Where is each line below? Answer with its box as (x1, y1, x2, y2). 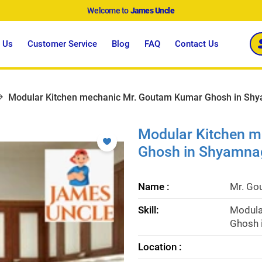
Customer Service (27, 38, 98, 49)
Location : (138, 240, 182, 253)
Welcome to (87, 6, 130, 15)
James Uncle (130, 6, 175, 15)
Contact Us (175, 38, 219, 49)
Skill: (138, 204, 159, 216)
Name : (138, 180, 170, 192)
